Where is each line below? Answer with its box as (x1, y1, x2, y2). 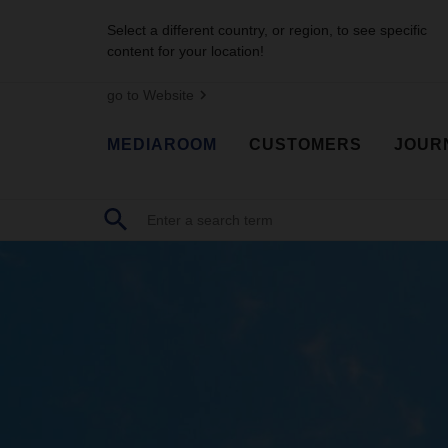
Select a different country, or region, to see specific (107, 22, 427, 38)
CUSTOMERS (249, 135, 362, 153)
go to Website (107, 87, 194, 103)
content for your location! (107, 43, 264, 59)
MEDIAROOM (107, 135, 217, 153)
